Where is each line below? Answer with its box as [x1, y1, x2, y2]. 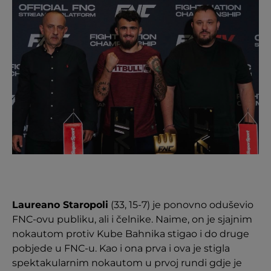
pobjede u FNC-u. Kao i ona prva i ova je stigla [12, 243, 230, 254]
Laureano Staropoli [12, 199, 108, 211]
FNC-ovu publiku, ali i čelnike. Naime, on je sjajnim [12, 214, 252, 225]
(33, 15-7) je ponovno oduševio [108, 199, 253, 211]
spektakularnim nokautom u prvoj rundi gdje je [12, 257, 242, 269]
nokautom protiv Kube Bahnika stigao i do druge [12, 228, 249, 240]
